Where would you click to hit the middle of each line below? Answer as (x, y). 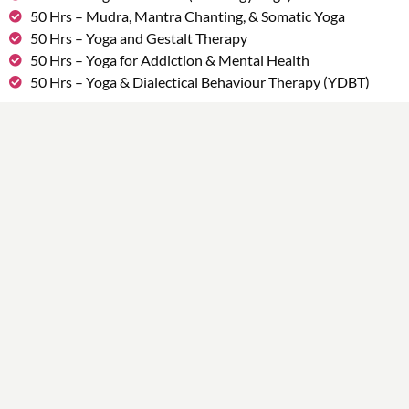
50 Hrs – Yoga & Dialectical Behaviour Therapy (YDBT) (199, 82)
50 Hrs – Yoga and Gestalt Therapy (138, 38)
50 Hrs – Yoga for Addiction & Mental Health (169, 60)
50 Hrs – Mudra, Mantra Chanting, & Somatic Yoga (187, 16)
